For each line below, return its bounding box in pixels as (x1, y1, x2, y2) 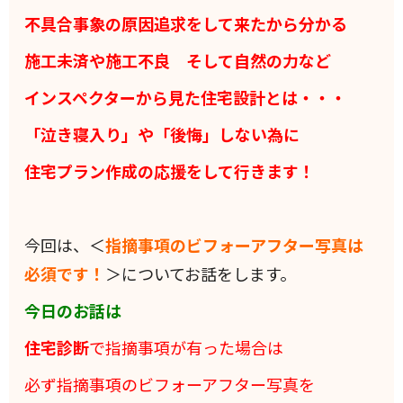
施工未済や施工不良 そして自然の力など (24, 49, 332, 73)
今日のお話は (24, 299, 122, 323)
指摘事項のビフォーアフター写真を (57, 372, 316, 397)
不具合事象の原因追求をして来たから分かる (24, 12, 348, 36)
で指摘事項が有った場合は (89, 336, 284, 360)
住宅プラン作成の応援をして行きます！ (24, 159, 316, 184)
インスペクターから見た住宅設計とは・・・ (24, 85, 347, 110)
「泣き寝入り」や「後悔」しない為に (24, 122, 300, 147)
